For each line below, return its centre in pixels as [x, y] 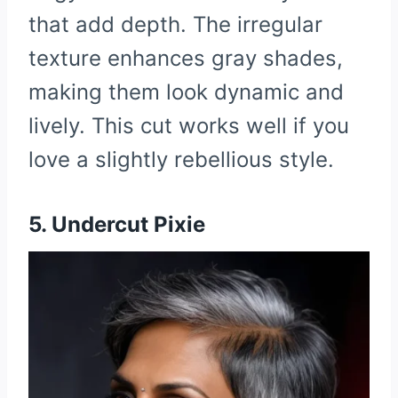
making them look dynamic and [186, 92]
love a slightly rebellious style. [181, 160]
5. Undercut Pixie [117, 225]
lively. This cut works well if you [189, 126]
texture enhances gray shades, [186, 59]
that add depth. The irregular [175, 25]
